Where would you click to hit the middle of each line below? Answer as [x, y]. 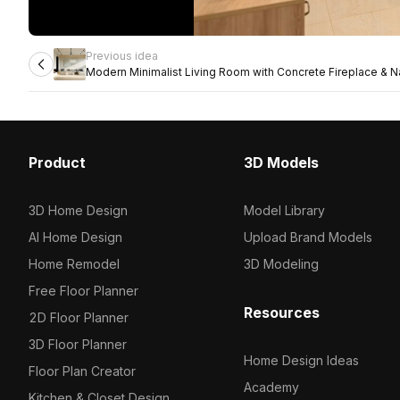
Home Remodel [74, 264]
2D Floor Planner [79, 317]
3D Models [281, 162]
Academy [271, 387]
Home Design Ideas [301, 360]
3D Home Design [78, 210]
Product [57, 162]
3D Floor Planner [78, 344]
